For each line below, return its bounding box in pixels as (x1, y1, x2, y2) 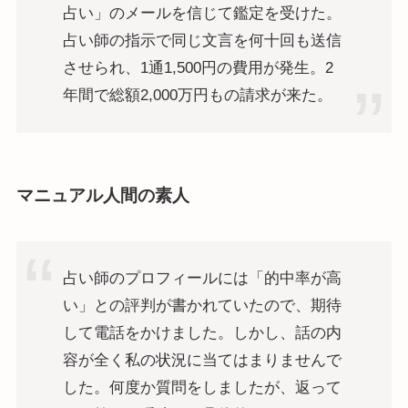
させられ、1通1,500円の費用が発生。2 (62, 59, 333, 77)
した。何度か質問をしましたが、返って (62, 378, 342, 396)
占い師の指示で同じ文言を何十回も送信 (62, 32, 342, 50)
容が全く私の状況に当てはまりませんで (62, 351, 342, 369)
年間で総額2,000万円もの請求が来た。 (62, 87, 332, 105)
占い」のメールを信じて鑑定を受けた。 (62, 5, 342, 23)
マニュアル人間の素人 (15, 185, 189, 205)
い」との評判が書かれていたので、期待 (62, 296, 342, 314)
